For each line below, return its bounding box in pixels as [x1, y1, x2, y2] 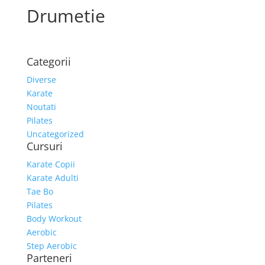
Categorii [26, 54, 71, 69]
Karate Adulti [26, 172, 79, 183]
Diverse [26, 74, 56, 85]
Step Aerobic [26, 240, 77, 251]
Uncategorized [26, 128, 84, 140]
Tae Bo [26, 186, 53, 197]
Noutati [26, 101, 56, 112]
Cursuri [26, 139, 63, 153]
